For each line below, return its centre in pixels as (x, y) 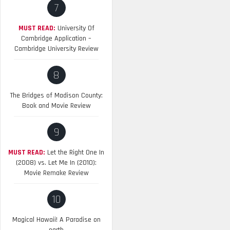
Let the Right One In (76, 152)
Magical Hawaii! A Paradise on (56, 220)
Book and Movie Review (56, 106)
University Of (76, 28)
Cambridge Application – (56, 39)
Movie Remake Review (56, 173)
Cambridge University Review (56, 49)
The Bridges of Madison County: (56, 95)
